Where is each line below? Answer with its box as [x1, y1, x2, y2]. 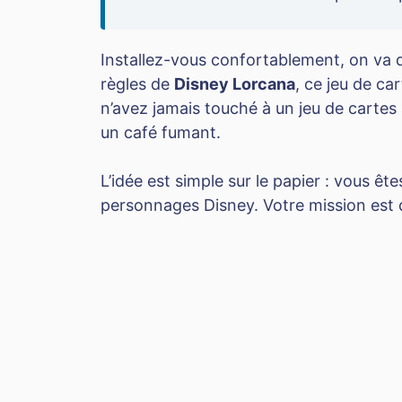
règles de [100, 74, 174, 94]
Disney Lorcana [174, 74, 295, 94]
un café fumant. [100, 123, 221, 143]
